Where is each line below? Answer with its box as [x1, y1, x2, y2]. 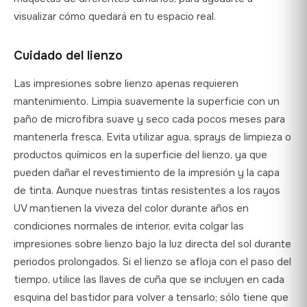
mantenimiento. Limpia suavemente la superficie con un [14, 94, 280, 108]
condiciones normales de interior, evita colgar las [14, 219, 244, 233]
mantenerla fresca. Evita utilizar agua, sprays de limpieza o [14, 130, 291, 144]
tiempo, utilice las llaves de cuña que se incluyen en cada [14, 272, 284, 286]
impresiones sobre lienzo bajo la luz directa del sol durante [14, 236, 291, 251]
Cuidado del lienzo [14, 47, 123, 63]
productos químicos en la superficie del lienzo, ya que [14, 147, 267, 162]
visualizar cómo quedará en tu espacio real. [14, 9, 216, 23]
